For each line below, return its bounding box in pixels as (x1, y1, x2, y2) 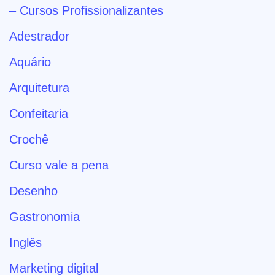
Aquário (9, 55, 51, 69)
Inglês (9, 235, 42, 249)
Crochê (9, 132, 48, 146)
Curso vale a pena (9, 158, 109, 172)
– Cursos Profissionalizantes (9, 3, 163, 17)
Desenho (9, 184, 58, 198)
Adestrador (9, 29, 69, 43)
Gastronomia (9, 209, 80, 223)
